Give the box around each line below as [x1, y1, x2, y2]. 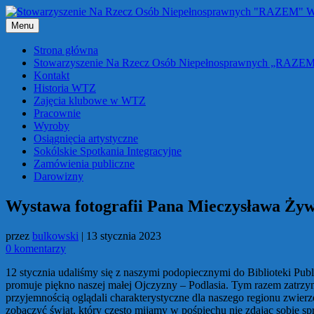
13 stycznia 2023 [86, 229, 161, 242]
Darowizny [34, 170, 83, 182]
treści [5, 30, 28, 42]
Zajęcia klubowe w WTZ [34, 95, 146, 107]
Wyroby [34, 120, 69, 132]
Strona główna [34, 44, 98, 56]
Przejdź [5, 5, 38, 17]
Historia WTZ [34, 82, 96, 94]
